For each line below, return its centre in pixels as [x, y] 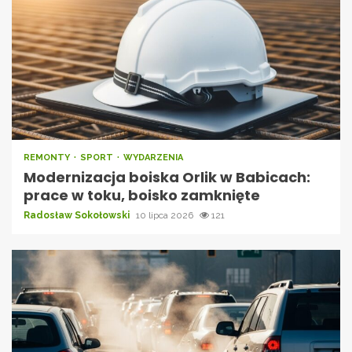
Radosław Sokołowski [78, 215]
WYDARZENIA [153, 157]
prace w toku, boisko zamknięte [142, 195]
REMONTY [48, 157]
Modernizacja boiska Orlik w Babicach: [167, 177]
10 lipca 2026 [166, 215]
